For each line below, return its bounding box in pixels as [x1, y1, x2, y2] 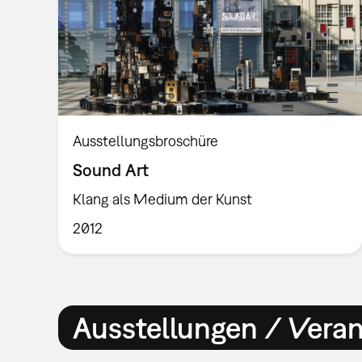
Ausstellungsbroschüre [73, 133, 219, 150]
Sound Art [73, 160, 149, 180]
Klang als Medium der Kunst [73, 190, 253, 208]
